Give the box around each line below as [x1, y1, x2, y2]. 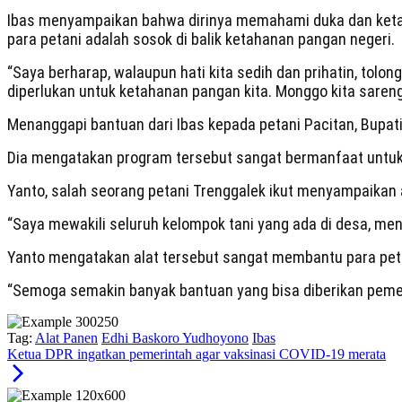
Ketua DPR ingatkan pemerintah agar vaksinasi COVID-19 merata [7, 346, 386, 363]
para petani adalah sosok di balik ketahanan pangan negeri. [7, 30, 395, 49]
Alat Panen [35, 330, 98, 346]
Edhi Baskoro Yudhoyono [101, 330, 249, 346]
